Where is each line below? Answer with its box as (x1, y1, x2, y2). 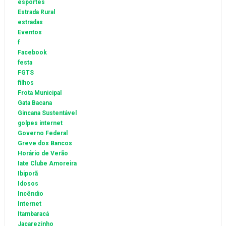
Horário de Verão (17, 150, 68, 157)
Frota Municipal (17, 89, 62, 97)
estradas (17, 19, 43, 26)
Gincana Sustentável (17, 109, 77, 117)
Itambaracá (17, 210, 49, 218)
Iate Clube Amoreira (17, 160, 77, 167)
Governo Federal (17, 130, 68, 137)
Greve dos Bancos (17, 140, 72, 147)
